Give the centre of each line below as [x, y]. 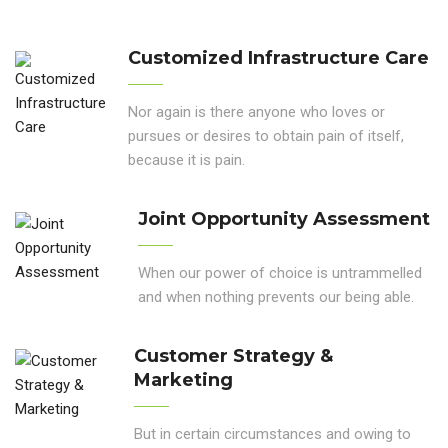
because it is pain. [186, 160]
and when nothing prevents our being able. [276, 297]
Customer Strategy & [233, 356]
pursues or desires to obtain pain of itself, [266, 136]
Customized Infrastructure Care [278, 58]
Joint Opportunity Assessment [284, 219]
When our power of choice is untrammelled [280, 273]
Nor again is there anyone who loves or [256, 112]
